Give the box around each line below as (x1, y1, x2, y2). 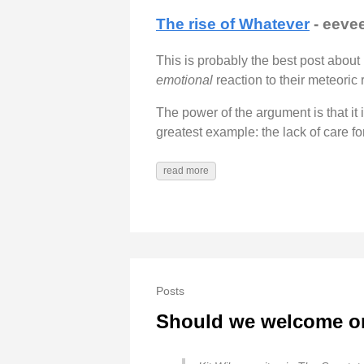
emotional (156, 73, 213, 88)
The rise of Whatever (156, 15, 310, 33)
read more (163, 165, 209, 177)
